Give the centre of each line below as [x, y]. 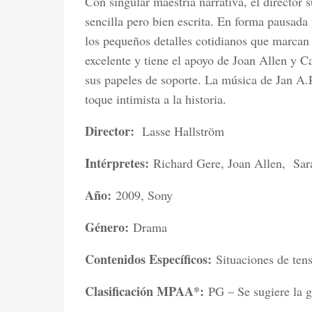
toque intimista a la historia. [156, 99]
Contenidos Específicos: [148, 259]
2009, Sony [142, 195]
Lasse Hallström [179, 131]
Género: [107, 227]
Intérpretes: [117, 163]
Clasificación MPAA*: [145, 291]
